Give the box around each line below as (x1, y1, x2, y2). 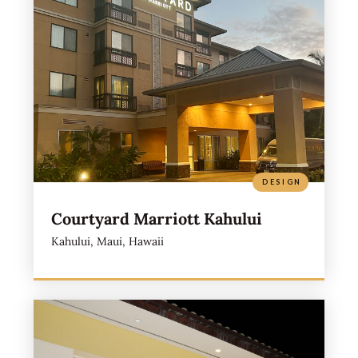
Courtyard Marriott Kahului (50, 208, 262, 229)
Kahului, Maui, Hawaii (50, 233, 164, 249)
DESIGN (261, 177, 303, 186)
